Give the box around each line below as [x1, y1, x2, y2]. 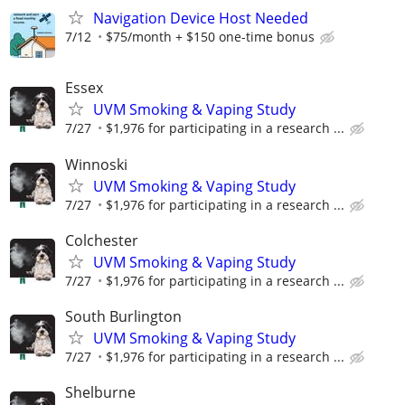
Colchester [65, 230, 138, 250]
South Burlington [65, 306, 182, 326]
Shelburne [65, 382, 136, 403]
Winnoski [65, 154, 127, 174]
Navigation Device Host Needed [93, 8, 308, 29]
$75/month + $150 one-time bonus [106, 28, 315, 46]
